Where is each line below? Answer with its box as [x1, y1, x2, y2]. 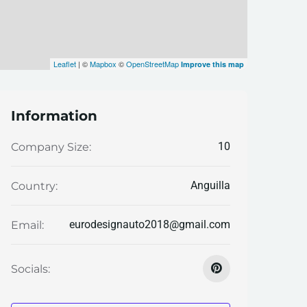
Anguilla [190, 179, 230, 192]
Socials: [11, 262, 50, 275]
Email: [11, 218, 44, 232]
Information [11, 108, 97, 124]
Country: [11, 179, 58, 193]
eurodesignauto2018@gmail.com [69, 218, 230, 231]
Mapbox [89, 58, 116, 69]
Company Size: [11, 140, 91, 153]
